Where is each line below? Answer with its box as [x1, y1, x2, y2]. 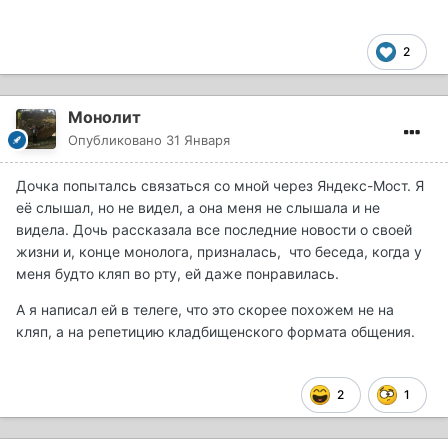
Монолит [68, 106, 141, 127]
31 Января [166, 131, 230, 148]
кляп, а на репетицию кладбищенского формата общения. [16, 322, 415, 340]
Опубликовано [68, 131, 166, 148]
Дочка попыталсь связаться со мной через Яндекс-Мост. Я [16, 176, 424, 194]
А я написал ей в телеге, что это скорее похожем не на [16, 300, 394, 318]
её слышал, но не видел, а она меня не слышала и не [16, 198, 380, 216]
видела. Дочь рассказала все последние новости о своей [16, 220, 412, 238]
